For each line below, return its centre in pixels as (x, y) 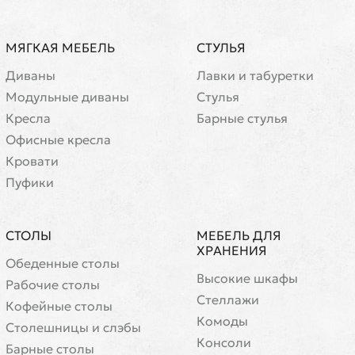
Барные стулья (242, 118)
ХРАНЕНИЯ (232, 250)
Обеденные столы (63, 263)
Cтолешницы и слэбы (73, 327)
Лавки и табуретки (255, 75)
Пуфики (30, 182)
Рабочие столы (53, 284)
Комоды (222, 321)
